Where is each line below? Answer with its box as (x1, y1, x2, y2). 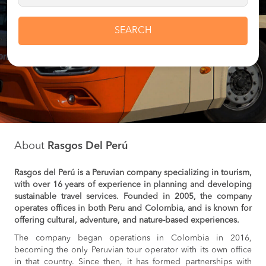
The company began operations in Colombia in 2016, (14, 234, 252, 242)
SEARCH (115, 26, 151, 36)
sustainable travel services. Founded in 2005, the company (14, 192, 252, 201)
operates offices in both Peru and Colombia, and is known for (14, 204, 252, 213)
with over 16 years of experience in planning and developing (14, 180, 252, 189)
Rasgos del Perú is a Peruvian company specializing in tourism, (14, 169, 252, 177)
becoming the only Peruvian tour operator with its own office (14, 246, 252, 254)
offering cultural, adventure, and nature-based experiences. (14, 216, 239, 224)
